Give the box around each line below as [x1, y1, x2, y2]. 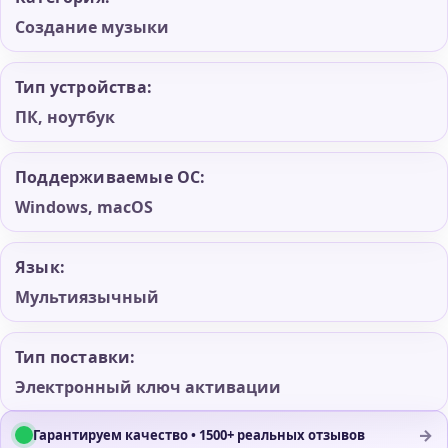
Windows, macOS [15, 195, 153, 218]
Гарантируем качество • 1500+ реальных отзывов [33, 425, 365, 444]
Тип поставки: [15, 345, 136, 368]
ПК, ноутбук [15, 105, 115, 128]
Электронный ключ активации [15, 375, 281, 398]
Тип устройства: [15, 75, 152, 98]
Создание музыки [15, 15, 169, 38]
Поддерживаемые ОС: [15, 165, 206, 188]
